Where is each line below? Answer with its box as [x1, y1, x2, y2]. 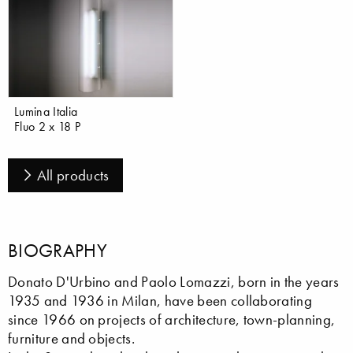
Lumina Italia [14, 102, 78, 119]
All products [36, 165, 110, 184]
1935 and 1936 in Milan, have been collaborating [8, 291, 313, 310]
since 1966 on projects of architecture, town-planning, [8, 310, 336, 329]
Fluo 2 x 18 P [14, 117, 81, 134]
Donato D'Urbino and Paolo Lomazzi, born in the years [8, 272, 340, 291]
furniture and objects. [8, 329, 136, 347]
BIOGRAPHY [8, 238, 107, 262]
